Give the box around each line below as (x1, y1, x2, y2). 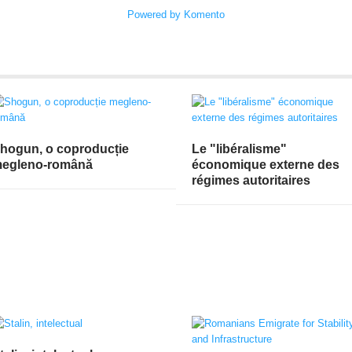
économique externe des (192, 157, 339, 171)
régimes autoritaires (192, 173, 310, 187)
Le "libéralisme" (192, 141, 287, 156)
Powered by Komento (127, 8, 225, 20)
